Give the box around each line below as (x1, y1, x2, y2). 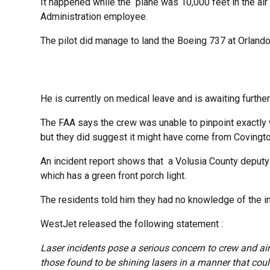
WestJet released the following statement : (40, 218, 224, 230)
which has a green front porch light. (40, 170, 187, 182)
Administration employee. (40, 11, 148, 23)
